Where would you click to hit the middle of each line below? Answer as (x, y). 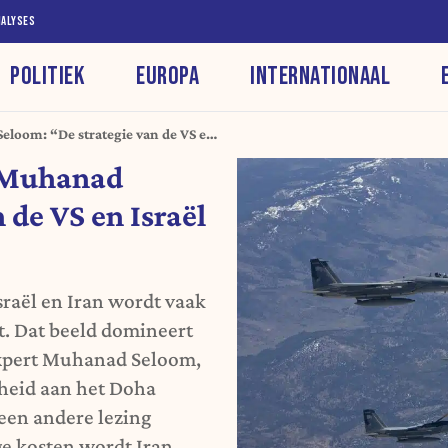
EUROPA (168, 76)
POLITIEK (48, 76)
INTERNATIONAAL (320, 76)
